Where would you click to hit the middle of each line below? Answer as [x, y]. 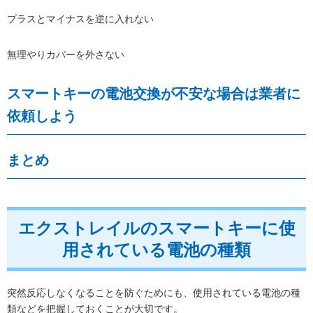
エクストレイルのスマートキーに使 [156, 228]
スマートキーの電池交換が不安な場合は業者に [154, 93]
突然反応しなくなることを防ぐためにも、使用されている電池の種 [154, 292]
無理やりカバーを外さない [66, 54]
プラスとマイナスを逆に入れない [80, 19]
